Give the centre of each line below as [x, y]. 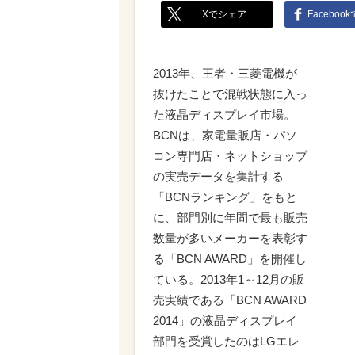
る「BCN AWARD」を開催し [230, 259]
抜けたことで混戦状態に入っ [230, 94]
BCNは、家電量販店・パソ [225, 135]
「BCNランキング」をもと [225, 197]
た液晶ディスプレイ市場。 [224, 115]
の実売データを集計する [218, 176]
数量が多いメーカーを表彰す [230, 238]
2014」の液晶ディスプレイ [225, 321]
